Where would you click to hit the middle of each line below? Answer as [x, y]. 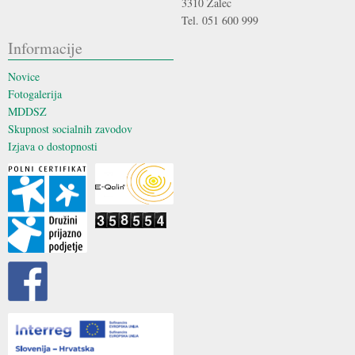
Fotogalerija [35, 94]
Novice [24, 76]
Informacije [45, 48]
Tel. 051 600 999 [220, 20]
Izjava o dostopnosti [53, 146]
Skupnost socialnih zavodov [70, 129]
